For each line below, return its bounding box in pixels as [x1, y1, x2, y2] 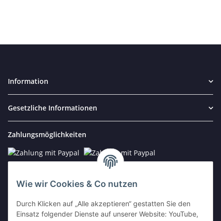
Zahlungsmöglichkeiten [8, 130, 86, 140]
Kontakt [8, 199, 35, 209]
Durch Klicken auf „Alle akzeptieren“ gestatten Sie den [16, 199, 190, 208]
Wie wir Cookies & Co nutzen [16, 179, 138, 189]
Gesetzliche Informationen [8, 103, 97, 113]
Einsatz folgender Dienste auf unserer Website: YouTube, [16, 210, 198, 219]
